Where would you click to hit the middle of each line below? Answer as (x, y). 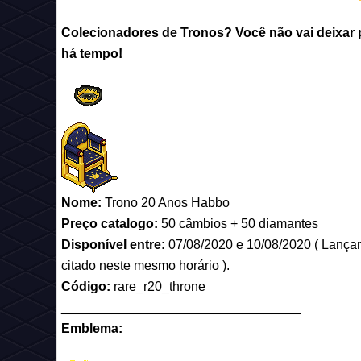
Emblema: (92, 328)
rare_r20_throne (158, 286)
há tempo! (92, 54)
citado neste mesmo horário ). (145, 266)
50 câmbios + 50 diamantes (238, 224)
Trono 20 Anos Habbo (166, 203)
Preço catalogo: (110, 224)
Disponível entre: (115, 245)
